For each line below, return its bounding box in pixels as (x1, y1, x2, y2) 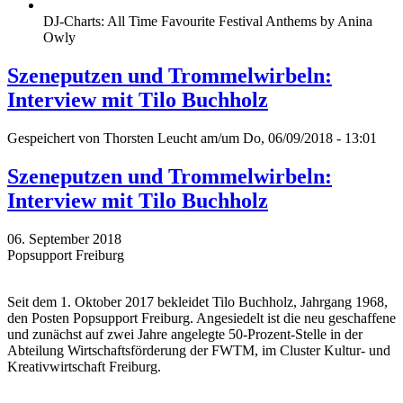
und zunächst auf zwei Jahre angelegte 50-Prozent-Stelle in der (7, 326, 363, 342)
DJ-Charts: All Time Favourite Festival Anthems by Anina (43, 13, 372, 30)
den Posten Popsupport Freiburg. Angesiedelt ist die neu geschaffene (7, 309, 396, 326)
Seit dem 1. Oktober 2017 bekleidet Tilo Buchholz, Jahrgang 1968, (7, 293, 388, 309)
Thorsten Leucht (103, 130, 197, 146)
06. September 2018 (7, 230, 121, 246)
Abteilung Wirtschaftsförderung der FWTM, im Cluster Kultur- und (7, 342, 390, 358)
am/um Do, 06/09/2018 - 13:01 (197, 130, 377, 146)
